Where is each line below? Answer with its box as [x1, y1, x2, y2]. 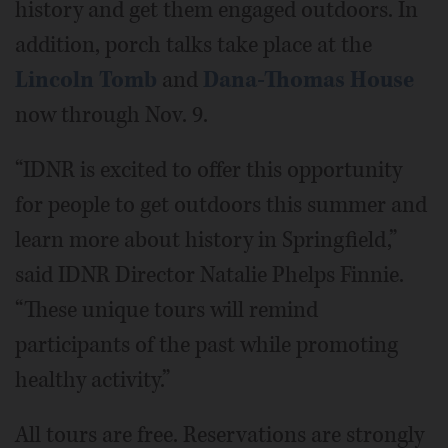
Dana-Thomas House [203, 64, 414, 95]
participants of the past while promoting [15, 329, 398, 360]
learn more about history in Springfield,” [15, 224, 397, 255]
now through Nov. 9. [15, 99, 208, 130]
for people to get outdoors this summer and [15, 189, 427, 220]
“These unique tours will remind [15, 294, 318, 325]
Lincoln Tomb [15, 64, 157, 95]
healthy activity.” [15, 364, 170, 395]
